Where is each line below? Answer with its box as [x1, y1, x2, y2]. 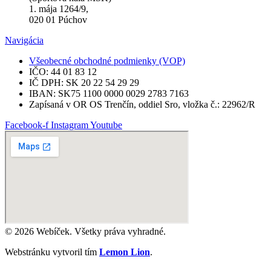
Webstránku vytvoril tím [5, 246, 99, 257]
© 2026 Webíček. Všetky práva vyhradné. [5, 226, 166, 237]
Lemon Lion [99, 246, 150, 257]
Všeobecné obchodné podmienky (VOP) [29, 55, 185, 66]
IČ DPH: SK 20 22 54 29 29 [29, 77, 139, 88]
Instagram [51, 119, 88, 130]
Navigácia [5, 34, 44, 45]
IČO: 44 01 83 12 [29, 66, 97, 77]
